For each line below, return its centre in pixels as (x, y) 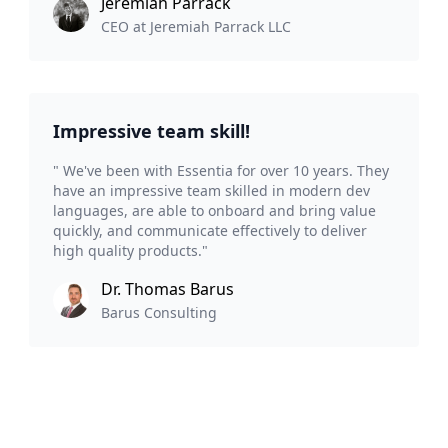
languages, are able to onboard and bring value (215, 211)
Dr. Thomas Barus (168, 289)
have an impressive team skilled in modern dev (212, 191)
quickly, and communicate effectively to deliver (210, 231)
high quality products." (131, 251)
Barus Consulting (159, 313)
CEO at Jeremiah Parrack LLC (196, 27)
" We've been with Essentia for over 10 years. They (221, 171)
